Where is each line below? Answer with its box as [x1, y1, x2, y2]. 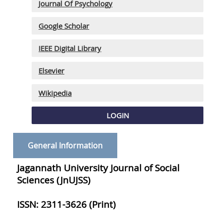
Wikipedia [38, 88, 72, 98]
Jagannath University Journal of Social [17, 161, 180, 174]
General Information [28, 140, 103, 151]
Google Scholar [38, 20, 90, 31]
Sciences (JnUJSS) [17, 173, 91, 186]
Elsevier [38, 65, 65, 75]
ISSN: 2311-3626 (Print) [17, 198, 116, 210]
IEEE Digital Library [38, 43, 102, 53]
